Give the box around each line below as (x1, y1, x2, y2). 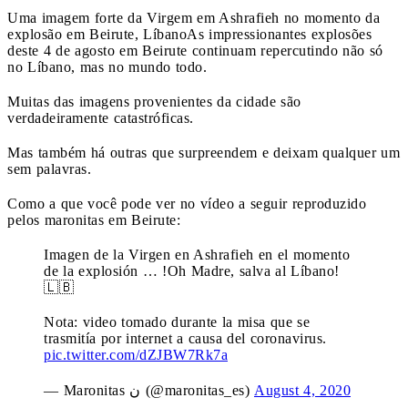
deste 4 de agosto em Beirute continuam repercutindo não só (7, 42, 383, 58)
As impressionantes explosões (187, 25, 372, 42)
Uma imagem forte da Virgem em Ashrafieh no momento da (7, 9, 380, 25)
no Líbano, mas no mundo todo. (7, 58, 207, 75)
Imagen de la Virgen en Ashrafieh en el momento (44, 246, 350, 262)
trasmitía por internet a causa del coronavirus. (44, 330, 327, 346)
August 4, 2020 (254, 382, 351, 398)
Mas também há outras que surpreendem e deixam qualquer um (7, 144, 400, 160)
